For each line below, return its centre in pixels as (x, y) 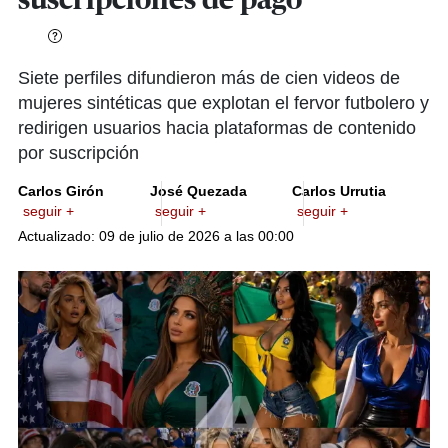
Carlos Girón (61, 191)
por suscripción (78, 153)
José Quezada (198, 191)
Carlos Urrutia (338, 191)
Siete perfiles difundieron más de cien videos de (209, 78)
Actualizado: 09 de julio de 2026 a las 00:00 (156, 236)
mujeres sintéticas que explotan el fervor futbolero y (223, 103)
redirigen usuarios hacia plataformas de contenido (217, 128)
